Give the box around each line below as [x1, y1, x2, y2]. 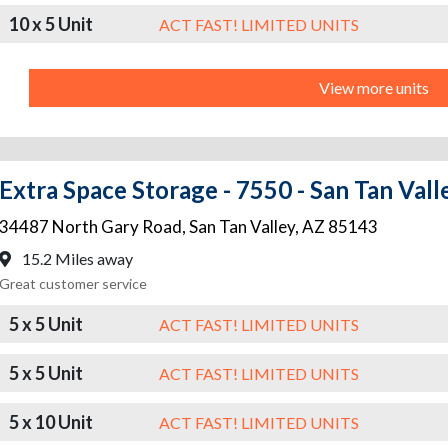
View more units [319, 78, 429, 98]
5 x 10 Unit [9, 410, 93, 433]
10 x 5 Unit [9, 12, 93, 35]
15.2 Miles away [19, 249, 133, 269]
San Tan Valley [189, 216, 295, 238]
